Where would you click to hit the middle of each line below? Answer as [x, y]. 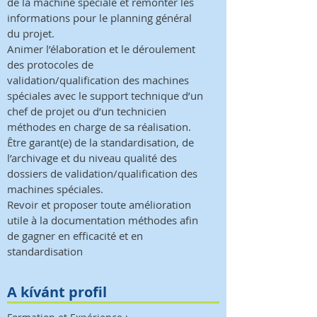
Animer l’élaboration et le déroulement [101, 49]
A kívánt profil [57, 292]
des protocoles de [50, 64]
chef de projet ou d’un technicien [87, 111]
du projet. [31, 33]
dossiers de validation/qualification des [102, 173]
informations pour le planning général [99, 18]
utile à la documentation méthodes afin [103, 220]
